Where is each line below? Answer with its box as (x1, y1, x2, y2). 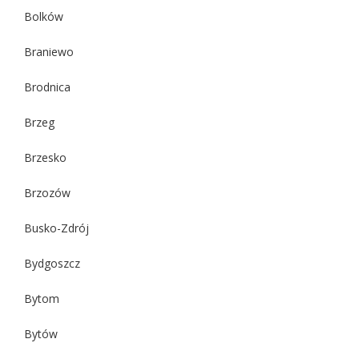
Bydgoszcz (24, 255, 80, 271)
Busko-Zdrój (24, 220, 89, 236)
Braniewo (24, 43, 74, 59)
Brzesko (24, 149, 67, 165)
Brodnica (24, 79, 71, 95)
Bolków (24, 8, 63, 24)
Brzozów (24, 184, 71, 200)
